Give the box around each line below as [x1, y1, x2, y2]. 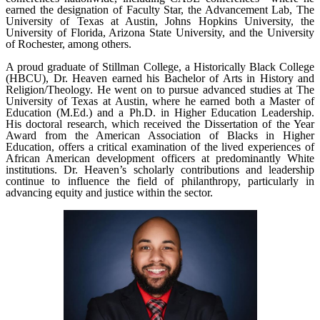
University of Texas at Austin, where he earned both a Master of [6, 95, 314, 107]
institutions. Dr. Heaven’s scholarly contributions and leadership [6, 164, 314, 176]
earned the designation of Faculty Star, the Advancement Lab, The [6, 4, 314, 16]
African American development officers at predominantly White [6, 152, 314, 164]
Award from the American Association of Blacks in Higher [6, 129, 314, 141]
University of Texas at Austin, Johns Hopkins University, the [6, 15, 314, 27]
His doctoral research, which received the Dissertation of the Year [6, 118, 314, 130]
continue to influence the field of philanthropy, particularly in [6, 175, 314, 187]
